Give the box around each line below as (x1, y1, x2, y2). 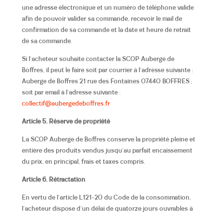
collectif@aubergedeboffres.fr (21, 100, 110, 107)
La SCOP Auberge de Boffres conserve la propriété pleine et (21, 136, 195, 143)
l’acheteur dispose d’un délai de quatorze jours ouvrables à (21, 205, 193, 212)
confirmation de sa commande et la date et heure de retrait (21, 27, 191, 33)
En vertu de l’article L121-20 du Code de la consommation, (21, 194, 191, 201)
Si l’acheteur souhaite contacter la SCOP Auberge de (21, 56, 174, 62)
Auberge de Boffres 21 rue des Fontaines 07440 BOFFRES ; (21, 78, 192, 85)
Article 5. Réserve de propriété (21, 118, 110, 125)
